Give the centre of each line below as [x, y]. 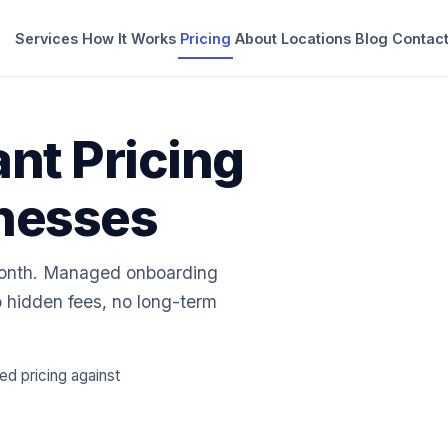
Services [47, 38]
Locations [316, 38]
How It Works [129, 38]
